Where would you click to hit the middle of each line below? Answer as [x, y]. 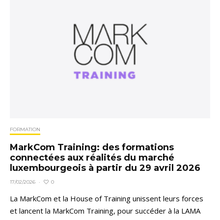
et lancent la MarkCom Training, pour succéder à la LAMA [105, 211]
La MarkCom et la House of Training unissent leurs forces [107, 199]
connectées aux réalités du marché [92, 158]
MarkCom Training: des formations [92, 148]
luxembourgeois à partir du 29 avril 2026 [105, 168]
